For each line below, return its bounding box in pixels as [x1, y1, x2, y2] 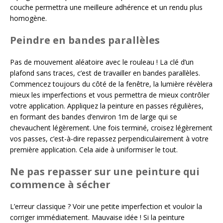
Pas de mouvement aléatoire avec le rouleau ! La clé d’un [10, 57, 194, 67]
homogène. [10, 13, 47, 23]
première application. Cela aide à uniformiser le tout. [10, 145, 178, 155]
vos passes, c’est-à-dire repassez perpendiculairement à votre [10, 134, 209, 144]
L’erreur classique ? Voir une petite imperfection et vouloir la [10, 202, 202, 212]
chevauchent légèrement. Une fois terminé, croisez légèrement [10, 123, 213, 133]
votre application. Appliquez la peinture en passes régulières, [10, 101, 204, 111]
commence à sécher [10, 178, 111, 192]
